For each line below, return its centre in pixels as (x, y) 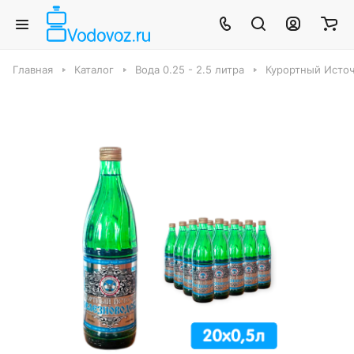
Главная (33, 70)
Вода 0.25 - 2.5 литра (190, 70)
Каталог (94, 70)
